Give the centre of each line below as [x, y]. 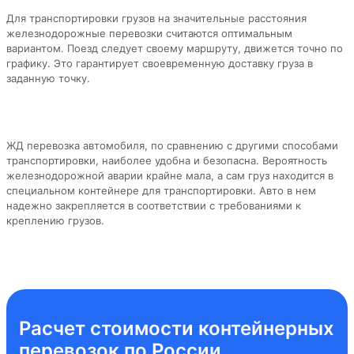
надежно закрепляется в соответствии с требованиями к [154, 205]
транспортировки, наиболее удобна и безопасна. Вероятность [167, 160]
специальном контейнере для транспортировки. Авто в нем [161, 190]
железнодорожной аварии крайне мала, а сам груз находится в [170, 175]
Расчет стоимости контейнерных [177, 328]
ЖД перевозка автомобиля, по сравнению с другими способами [172, 145]
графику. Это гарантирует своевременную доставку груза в [160, 63]
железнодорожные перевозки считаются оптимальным [149, 33]
